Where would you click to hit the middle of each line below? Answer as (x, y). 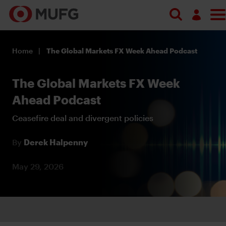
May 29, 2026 (38, 166)
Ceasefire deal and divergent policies (83, 118)
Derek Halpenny (56, 142)
